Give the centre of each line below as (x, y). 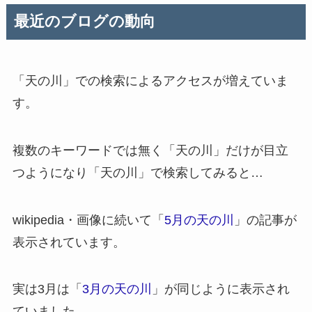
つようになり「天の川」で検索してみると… (138, 172)
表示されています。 (69, 242)
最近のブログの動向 (84, 22)
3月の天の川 (117, 289)
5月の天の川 (199, 220)
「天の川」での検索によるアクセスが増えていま (150, 81)
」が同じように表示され (220, 289)
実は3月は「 (47, 289)
